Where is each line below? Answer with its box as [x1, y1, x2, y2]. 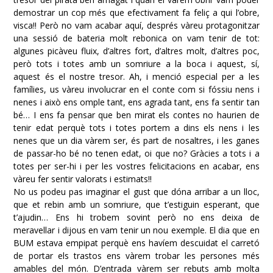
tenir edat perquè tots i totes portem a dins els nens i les [13, 121, 260, 133]
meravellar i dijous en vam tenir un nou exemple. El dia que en [13, 224, 260, 236]
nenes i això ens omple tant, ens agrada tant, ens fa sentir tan [13, 96, 260, 108]
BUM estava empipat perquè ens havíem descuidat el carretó [13, 236, 260, 249]
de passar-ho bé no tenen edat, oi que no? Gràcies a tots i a [13, 147, 260, 159]
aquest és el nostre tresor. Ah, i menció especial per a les [13, 70, 260, 82]
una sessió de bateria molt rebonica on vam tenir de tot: [13, 32, 260, 44]
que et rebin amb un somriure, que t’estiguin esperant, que [13, 198, 260, 210]
